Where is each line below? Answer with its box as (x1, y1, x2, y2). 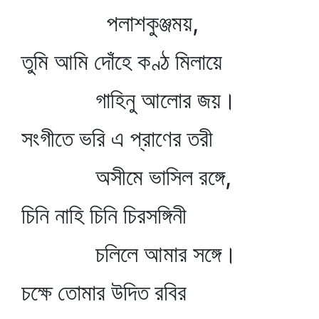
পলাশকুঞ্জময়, (21, 9, 199, 37)
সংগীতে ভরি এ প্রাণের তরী (21, 125, 213, 152)
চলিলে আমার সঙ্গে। (21, 240, 237, 268)
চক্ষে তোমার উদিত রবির (21, 278, 187, 306)
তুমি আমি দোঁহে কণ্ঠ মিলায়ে (21, 48, 222, 75)
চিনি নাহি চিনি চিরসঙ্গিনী (21, 202, 187, 229)
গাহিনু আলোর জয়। (21, 86, 236, 114)
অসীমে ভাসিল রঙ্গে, (21, 163, 231, 191)
